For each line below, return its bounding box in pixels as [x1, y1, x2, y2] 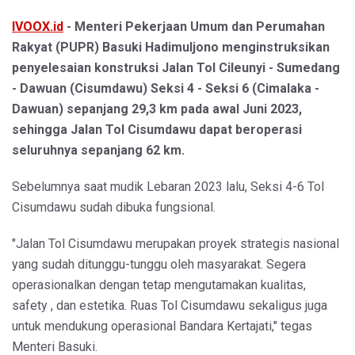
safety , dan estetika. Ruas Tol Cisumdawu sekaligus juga [12, 297, 327, 313]
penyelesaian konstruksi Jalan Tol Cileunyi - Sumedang [12, 59, 340, 75]
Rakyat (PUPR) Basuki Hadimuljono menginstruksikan [12, 39, 330, 55]
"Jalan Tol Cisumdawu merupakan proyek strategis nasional [12, 235, 339, 251]
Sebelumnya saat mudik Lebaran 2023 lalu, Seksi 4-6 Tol [12, 178, 324, 194]
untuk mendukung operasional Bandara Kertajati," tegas [12, 318, 312, 334]
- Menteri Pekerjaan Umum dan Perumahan [63, 18, 325, 34]
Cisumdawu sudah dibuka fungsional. [12, 199, 216, 215]
